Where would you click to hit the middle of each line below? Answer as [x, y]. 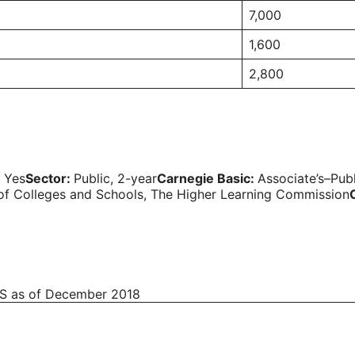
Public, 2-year [115, 179]
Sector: [50, 179]
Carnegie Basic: [207, 179]
